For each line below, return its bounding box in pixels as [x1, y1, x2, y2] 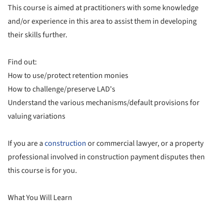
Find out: [8, 57, 38, 67]
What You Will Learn [8, 192, 72, 203]
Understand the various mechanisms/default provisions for [8, 97, 200, 108]
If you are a [8, 138, 45, 149]
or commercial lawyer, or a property [86, 138, 203, 149]
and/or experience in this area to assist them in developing [8, 16, 197, 27]
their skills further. [8, 30, 67, 40]
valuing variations [8, 111, 65, 122]
